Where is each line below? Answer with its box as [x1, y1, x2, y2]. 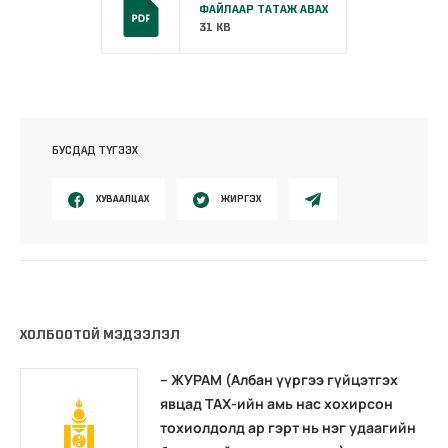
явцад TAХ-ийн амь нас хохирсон [160, 394, 393, 414]
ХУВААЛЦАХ [96, 191, 149, 205]
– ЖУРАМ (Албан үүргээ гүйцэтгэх [160, 370, 398, 390]
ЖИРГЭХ [221, 191, 261, 205]
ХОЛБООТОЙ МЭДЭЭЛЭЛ [20, 326, 180, 344]
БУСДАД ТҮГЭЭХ [52, 142, 138, 157]
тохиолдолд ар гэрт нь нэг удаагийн [160, 418, 416, 438]
